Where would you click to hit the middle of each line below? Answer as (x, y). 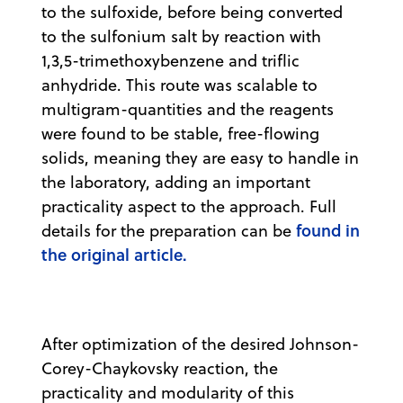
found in (328, 231)
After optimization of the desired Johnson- (200, 345)
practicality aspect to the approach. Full (189, 207)
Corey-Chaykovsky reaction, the (160, 369)
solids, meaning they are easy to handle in (200, 158)
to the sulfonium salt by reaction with (181, 37)
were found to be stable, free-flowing (180, 134)
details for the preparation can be (169, 231)
